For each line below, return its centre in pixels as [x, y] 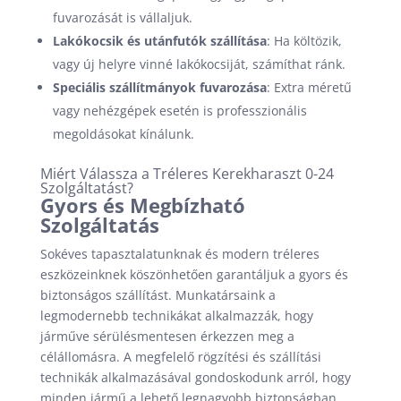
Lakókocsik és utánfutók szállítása [159, 41]
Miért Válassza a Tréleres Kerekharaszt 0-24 [187, 174]
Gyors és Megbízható [142, 205]
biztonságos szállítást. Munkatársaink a [158, 295]
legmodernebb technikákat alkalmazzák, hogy [176, 316]
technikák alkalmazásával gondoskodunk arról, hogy [195, 377]
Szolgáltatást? [86, 188]
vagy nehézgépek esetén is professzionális [179, 111]
